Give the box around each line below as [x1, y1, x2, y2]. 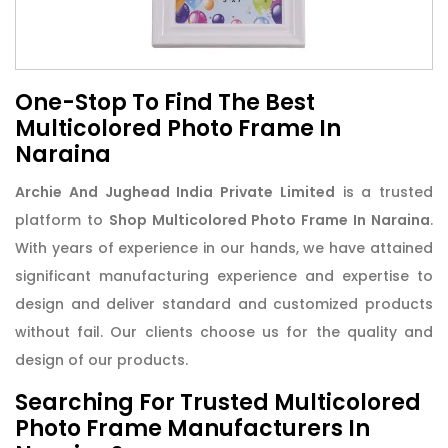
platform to [15, 209, 109, 230]
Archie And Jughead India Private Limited [15, 181, 335, 202]
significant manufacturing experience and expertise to [15, 265, 433, 286]
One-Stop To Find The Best [15, 86, 315, 118]
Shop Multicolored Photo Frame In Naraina [108, 209, 431, 230]
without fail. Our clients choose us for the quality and [15, 321, 433, 342]
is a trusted [334, 181, 433, 202]
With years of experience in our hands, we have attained [15, 237, 433, 258]
